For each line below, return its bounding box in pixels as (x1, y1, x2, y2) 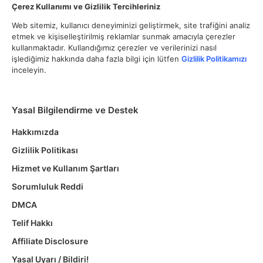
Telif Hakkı (12, 218, 53, 228)
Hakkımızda (12, 127, 59, 137)
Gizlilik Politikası (12, 145, 78, 155)
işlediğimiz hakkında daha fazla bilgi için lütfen (12, 54, 181, 63)
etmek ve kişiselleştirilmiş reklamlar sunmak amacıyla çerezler (12, 32, 235, 41)
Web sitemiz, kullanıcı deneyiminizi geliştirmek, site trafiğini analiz (12, 21, 250, 30)
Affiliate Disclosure (12, 236, 88, 246)
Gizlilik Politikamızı (181, 54, 247, 63)
